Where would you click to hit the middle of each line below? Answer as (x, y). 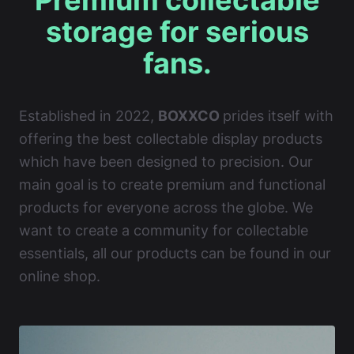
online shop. (60, 276)
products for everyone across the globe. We (166, 207)
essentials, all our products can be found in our (175, 253)
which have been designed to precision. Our (166, 162)
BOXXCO (190, 116)
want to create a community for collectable (164, 230)
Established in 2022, (88, 116)
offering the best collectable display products (171, 139)
